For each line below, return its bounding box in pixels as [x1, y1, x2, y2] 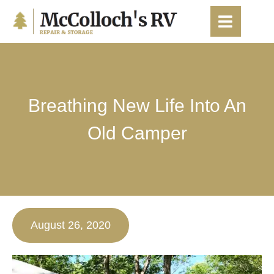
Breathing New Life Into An [28, 95, 246, 116]
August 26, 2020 [31, 219, 111, 231]
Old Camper [87, 123, 187, 143]
